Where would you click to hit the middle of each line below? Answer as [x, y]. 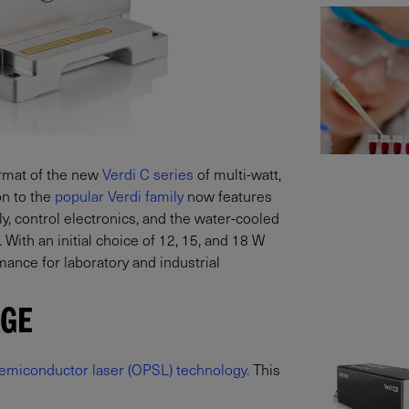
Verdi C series [148, 173]
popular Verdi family [119, 195]
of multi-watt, [237, 173]
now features [228, 195]
